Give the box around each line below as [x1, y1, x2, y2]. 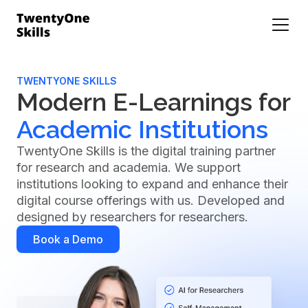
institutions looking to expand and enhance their [16, 177, 288, 191]
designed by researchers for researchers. [16, 210, 248, 224]
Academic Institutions [16, 115, 268, 144]
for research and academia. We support [16, 160, 241, 175]
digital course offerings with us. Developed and [16, 193, 285, 208]
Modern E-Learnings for [16, 87, 290, 116]
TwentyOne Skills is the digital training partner [16, 144, 276, 158]
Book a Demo [33, 232, 103, 246]
